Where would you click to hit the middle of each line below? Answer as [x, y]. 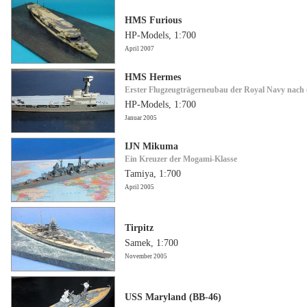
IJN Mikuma [151, 146]
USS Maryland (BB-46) [173, 297]
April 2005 [139, 187]
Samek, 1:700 [151, 243]
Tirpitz [139, 228]
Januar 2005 [141, 118]
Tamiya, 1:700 [153, 173]
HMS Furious [153, 20]
